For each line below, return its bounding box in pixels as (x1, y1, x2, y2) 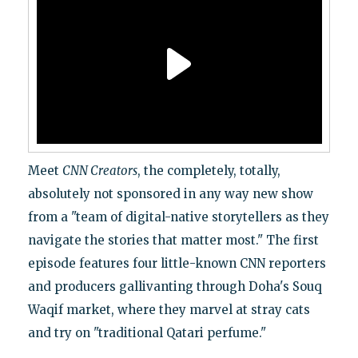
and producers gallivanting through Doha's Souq (27, 279, 322, 295)
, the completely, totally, (137, 163, 280, 179)
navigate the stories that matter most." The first (27, 233, 319, 249)
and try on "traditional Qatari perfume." (27, 325, 266, 341)
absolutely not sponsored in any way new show (27, 186, 313, 202)
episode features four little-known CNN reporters (27, 256, 326, 272)
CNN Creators (62, 163, 137, 179)
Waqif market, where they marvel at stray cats (27, 302, 310, 318)
